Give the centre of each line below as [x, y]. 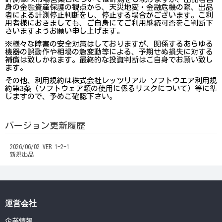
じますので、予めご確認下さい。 [61, 96]
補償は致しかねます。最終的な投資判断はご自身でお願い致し [109, 59]
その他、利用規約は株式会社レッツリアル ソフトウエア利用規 [111, 80]
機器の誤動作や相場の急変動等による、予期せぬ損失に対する [109, 52]
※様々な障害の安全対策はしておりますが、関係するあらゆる [109, 44]
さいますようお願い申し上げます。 [64, 31]
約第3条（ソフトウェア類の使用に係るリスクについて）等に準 [111, 88]
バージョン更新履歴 [45, 125]
